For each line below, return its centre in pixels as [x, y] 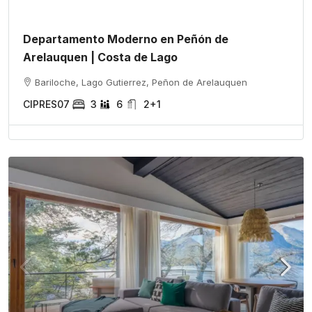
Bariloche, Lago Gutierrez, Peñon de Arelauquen [141, 82]
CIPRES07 [46, 104]
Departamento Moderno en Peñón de [126, 39]
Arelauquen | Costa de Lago [100, 57]
